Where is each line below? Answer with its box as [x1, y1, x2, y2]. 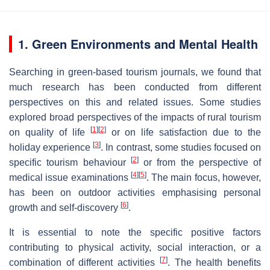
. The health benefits [167, 257, 262, 268]
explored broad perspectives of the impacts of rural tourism [9, 111, 261, 122]
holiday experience [9, 142, 93, 152]
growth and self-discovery [9, 202, 121, 213]
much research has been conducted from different [9, 81, 261, 92]
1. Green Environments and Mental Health [18, 34, 258, 52]
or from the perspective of [138, 157, 261, 168]
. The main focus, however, [146, 172, 262, 183]
